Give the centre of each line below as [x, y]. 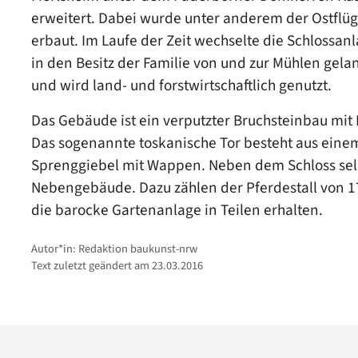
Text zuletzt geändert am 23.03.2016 [117, 265]
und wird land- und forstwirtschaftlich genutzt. [181, 85]
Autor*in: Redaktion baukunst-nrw [114, 249]
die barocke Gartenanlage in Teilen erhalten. [177, 210]
